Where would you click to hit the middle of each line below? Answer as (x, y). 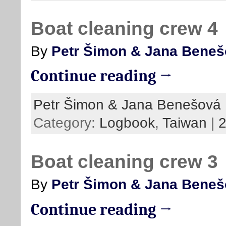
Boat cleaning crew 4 (124, 28)
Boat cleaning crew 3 (124, 161)
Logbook (127, 122)
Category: (66, 122)
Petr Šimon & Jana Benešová (127, 104)
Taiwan (185, 122)
